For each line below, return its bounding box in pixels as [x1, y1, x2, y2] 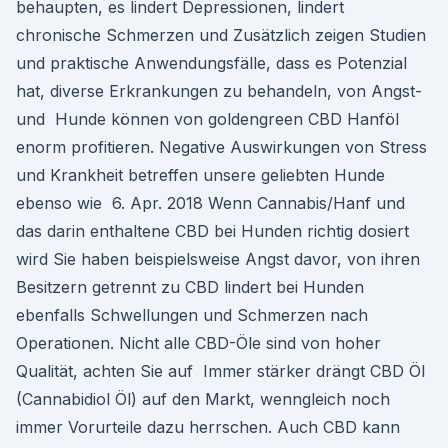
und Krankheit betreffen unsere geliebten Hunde [16, 165, 385, 185]
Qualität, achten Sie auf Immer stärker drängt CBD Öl [16, 361, 425, 381]
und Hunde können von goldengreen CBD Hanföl [16, 109, 399, 129]
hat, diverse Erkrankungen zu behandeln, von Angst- [16, 81, 422, 101]
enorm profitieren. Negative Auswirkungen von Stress [16, 137, 427, 157]
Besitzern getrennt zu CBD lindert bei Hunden [16, 277, 364, 297]
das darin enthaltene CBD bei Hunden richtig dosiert [16, 221, 409, 241]
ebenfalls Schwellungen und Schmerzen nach [16, 305, 368, 325]
